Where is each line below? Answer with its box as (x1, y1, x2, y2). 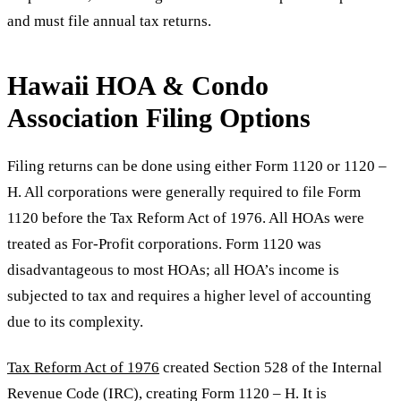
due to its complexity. (7, 313, 143, 331)
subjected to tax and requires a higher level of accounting (7, 287, 371, 305)
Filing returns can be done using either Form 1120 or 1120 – (7, 158, 387, 175)
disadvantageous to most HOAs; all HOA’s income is (7, 261, 339, 279)
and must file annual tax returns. (7, 13, 211, 30)
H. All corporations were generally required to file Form (7, 183, 361, 201)
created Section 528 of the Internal (159, 358, 382, 376)
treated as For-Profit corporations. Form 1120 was (7, 235, 321, 253)
